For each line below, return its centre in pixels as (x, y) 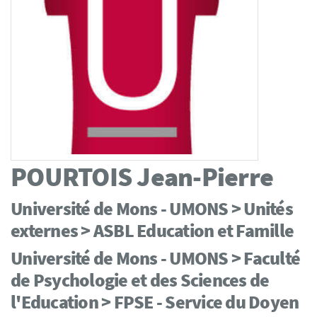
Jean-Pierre (202, 176)
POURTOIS (71, 176)
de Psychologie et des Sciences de (140, 279)
